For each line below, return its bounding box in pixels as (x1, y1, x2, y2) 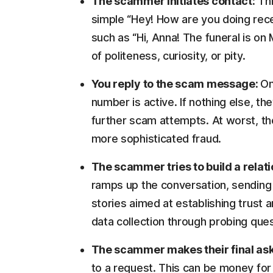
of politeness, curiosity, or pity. (91, 49, 246, 63)
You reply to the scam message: (91, 77, 261, 91)
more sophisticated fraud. (91, 132, 221, 146)
